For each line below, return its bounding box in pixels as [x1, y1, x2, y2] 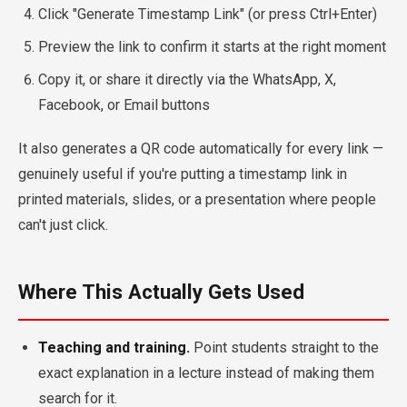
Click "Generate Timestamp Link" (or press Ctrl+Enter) [38, 5, 377, 23]
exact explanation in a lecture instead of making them [38, 364, 374, 382]
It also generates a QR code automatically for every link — [18, 140, 383, 157]
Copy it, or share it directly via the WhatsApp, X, [38, 71, 336, 88]
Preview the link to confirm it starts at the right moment [38, 38, 386, 55]
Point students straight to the [190, 339, 379, 356]
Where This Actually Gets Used [18, 280, 304, 303]
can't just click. [18, 216, 108, 233]
